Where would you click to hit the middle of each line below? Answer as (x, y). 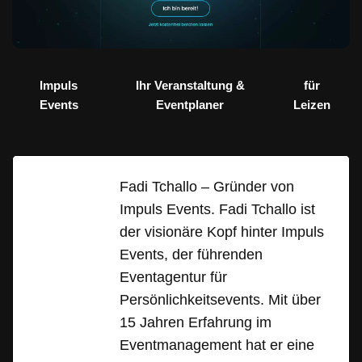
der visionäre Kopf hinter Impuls (222, 232)
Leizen (312, 105)
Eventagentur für (173, 278)
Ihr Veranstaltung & (190, 86)
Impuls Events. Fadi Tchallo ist (217, 210)
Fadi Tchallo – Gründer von (207, 187)
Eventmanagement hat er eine (217, 345)
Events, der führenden (191, 255)
